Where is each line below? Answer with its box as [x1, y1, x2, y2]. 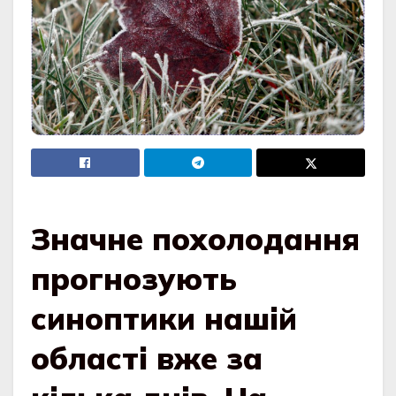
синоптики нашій [31, 300, 297, 339]
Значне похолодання [31, 220, 360, 259]
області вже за [31, 339, 263, 378]
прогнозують [31, 260, 237, 299]
